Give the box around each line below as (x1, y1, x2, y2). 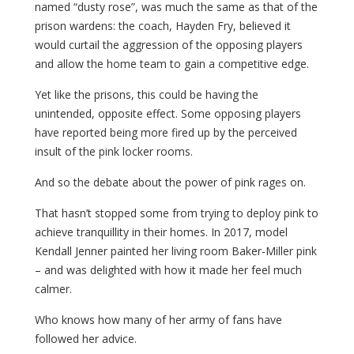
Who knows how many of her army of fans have (35, 312, 282, 328)
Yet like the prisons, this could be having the (35, 87, 258, 103)
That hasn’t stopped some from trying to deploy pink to (35, 205, 318, 221)
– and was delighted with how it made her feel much (35, 262, 302, 278)
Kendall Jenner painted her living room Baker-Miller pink (35, 243, 317, 259)
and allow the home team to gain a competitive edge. (35, 56, 309, 72)
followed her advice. (35, 331, 137, 347)
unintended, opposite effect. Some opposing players (35, 106, 301, 122)
